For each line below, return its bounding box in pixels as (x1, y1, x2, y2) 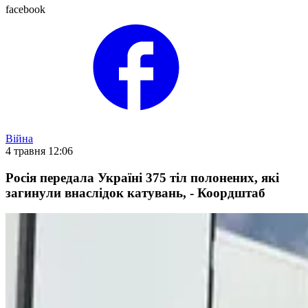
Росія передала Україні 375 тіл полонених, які (5, 170, 279, 185)
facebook (5, 3, 45, 15)
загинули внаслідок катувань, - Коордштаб (5, 185, 265, 200)
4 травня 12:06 (5, 145, 73, 157)
